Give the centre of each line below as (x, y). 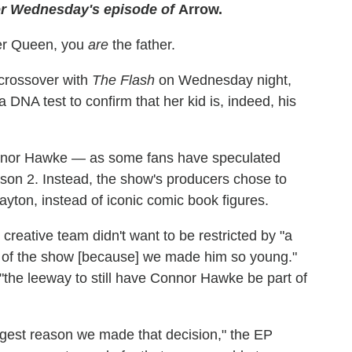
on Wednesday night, (223, 80)
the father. (142, 44)
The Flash (123, 80)
